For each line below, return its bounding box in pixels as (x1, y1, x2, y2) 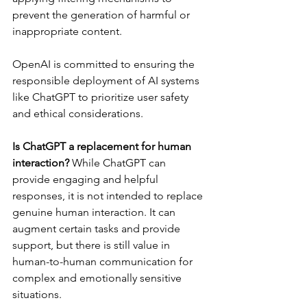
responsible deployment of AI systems (12, 74, 202, 88)
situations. (12, 288, 62, 302)
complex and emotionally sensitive (12, 271, 184, 285)
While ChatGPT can (69, 156, 169, 170)
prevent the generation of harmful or (12, 8, 193, 22)
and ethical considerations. (12, 107, 143, 121)
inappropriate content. (12, 25, 125, 38)
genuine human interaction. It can (12, 206, 178, 219)
